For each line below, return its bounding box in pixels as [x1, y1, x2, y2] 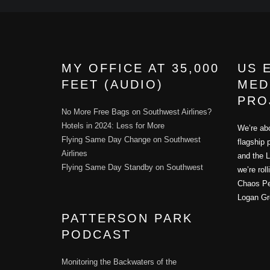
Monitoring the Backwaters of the [61, 257, 177, 267]
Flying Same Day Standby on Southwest [61, 163, 203, 172]
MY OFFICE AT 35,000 [61, 61, 219, 75]
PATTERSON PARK [61, 212, 193, 225]
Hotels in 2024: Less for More [61, 121, 165, 131]
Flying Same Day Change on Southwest [61, 135, 201, 145]
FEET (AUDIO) [61, 78, 163, 92]
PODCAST [61, 228, 131, 242]
